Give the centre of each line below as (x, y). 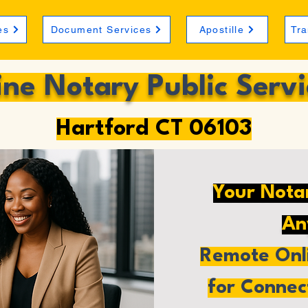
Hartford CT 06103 (154, 129)
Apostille (222, 30)
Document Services (101, 30)
